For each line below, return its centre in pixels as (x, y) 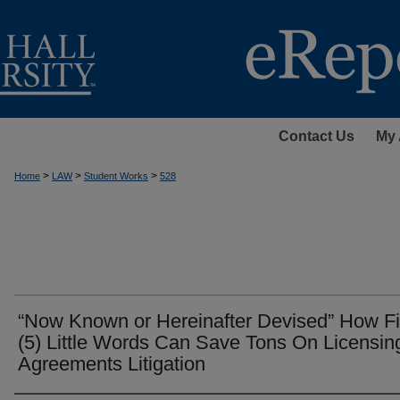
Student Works (116, 176)
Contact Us (316, 136)
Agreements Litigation (112, 364)
